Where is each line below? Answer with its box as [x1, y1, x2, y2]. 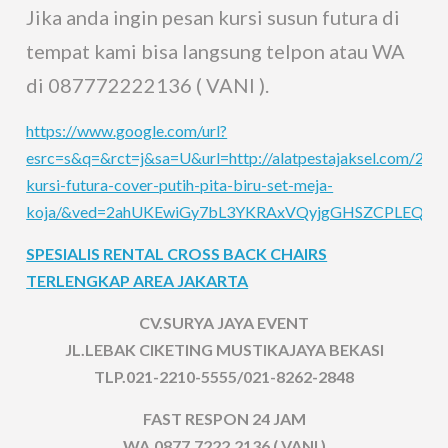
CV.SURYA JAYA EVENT [139, 313, 309, 333]
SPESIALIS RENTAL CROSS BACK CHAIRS [26, 244, 328, 264]
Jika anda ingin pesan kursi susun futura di [26, 5, 401, 30]
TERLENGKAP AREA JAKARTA [26, 271, 249, 291]
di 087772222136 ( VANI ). [26, 73, 270, 98]
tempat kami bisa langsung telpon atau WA [26, 39, 406, 64]
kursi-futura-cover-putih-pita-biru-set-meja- [26, 175, 334, 195]
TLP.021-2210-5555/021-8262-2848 [94, 367, 354, 387]
